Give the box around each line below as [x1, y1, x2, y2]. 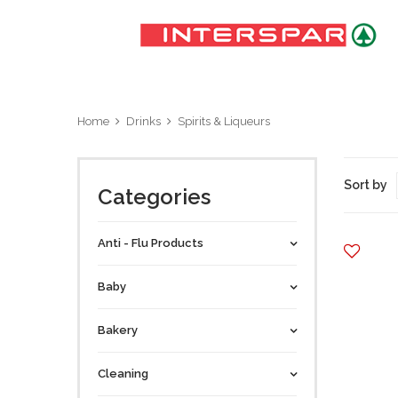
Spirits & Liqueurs [178, 115, 270, 128]
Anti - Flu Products [98, 236, 203, 250]
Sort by [344, 178, 387, 192]
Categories [98, 184, 211, 210]
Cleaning [98, 367, 148, 380]
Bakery [98, 323, 138, 337]
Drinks [126, 115, 161, 128]
